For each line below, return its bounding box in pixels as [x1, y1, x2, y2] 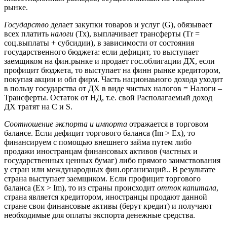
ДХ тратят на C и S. [4, 102, 72, 111]
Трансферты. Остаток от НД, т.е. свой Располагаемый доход [4, 93, 212, 102]
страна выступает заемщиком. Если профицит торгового [4, 174, 201, 183]
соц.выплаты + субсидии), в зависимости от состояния [4, 38, 194, 47]
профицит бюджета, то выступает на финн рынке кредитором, [4, 65, 220, 74]
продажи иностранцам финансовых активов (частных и [4, 146, 198, 156]
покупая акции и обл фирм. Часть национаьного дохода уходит [4, 74, 223, 84]
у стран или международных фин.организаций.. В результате [4, 165, 215, 174]
